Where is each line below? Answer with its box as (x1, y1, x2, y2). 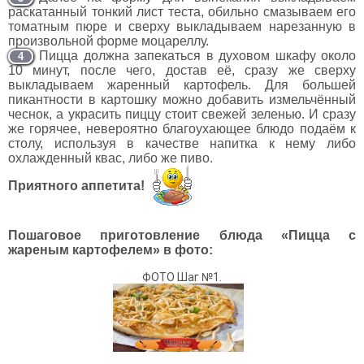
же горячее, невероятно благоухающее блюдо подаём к (8, 122, 356, 136)
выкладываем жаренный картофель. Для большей (8, 78, 356, 92)
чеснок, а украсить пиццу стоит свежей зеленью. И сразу (8, 107, 356, 121)
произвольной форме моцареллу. (8, 34, 209, 48)
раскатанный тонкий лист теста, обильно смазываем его (8, 5, 356, 19)
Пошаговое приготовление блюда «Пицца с (8, 228, 356, 242)
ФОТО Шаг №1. (142, 271, 222, 284)
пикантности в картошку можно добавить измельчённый (8, 93, 356, 106)
